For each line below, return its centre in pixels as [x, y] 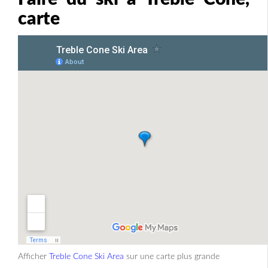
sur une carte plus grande [172, 256]
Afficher [33, 256]
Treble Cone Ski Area [86, 256]
